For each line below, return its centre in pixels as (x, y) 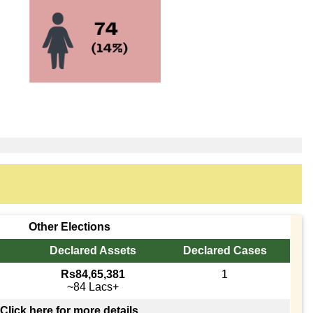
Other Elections (69, 226)
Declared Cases (225, 250)
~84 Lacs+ (93, 286)
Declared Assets (93, 250)
